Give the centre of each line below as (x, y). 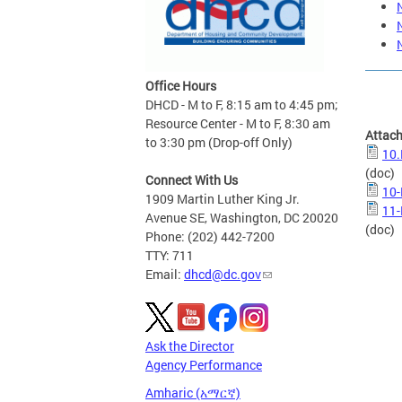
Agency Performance (204, 365)
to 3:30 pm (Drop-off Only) (219, 142)
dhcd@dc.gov (223, 274)
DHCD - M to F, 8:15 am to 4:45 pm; (242, 105)
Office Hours (181, 86)
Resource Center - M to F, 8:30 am (238, 123)
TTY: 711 (170, 255)
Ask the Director (190, 346)
